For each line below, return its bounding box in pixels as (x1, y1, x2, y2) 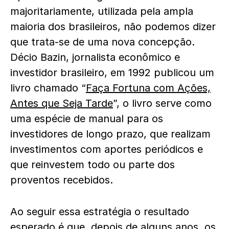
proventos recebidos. (10, 174, 116, 186)
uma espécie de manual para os (10, 112, 163, 125)
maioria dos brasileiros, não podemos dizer (10, 20, 216, 33)
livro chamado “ (10, 82, 86, 94)
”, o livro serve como (113, 97, 212, 109)
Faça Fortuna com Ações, (86, 82, 211, 94)
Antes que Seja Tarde (10, 97, 113, 109)
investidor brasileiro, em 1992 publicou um (10, 66, 214, 79)
